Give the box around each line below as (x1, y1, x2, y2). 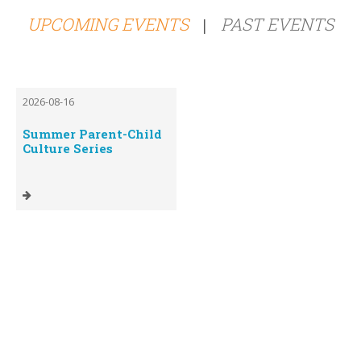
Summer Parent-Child (22, 126, 162, 142)
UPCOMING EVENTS (27, 13, 189, 35)
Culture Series (22, 140, 113, 156)
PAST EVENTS (221, 13, 334, 35)
